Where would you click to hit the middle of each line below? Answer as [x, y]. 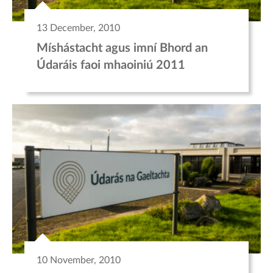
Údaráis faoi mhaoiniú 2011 [111, 66]
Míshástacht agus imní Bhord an [122, 48]
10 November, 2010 [79, 260]
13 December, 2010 [78, 28]
